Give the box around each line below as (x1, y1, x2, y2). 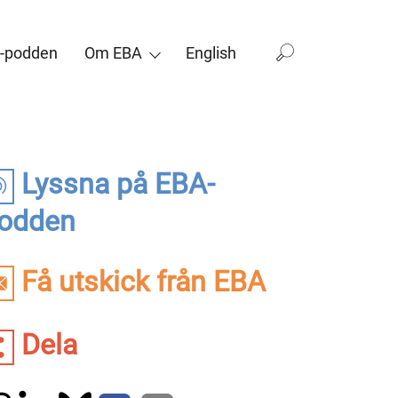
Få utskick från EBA (14, 264, 266, 298)
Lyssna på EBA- (14, 167, 215, 201)
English (186, 43, 236, 62)
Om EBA (84, 43, 142, 62)
